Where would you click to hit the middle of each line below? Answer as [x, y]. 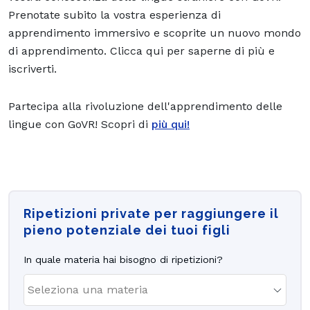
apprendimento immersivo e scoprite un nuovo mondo [155, 33]
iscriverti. [34, 69]
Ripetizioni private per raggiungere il [151, 213]
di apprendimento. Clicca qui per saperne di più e [142, 51]
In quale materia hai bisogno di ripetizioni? [123, 259]
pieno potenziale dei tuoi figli [127, 230]
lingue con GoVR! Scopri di [80, 124]
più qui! [171, 124]
